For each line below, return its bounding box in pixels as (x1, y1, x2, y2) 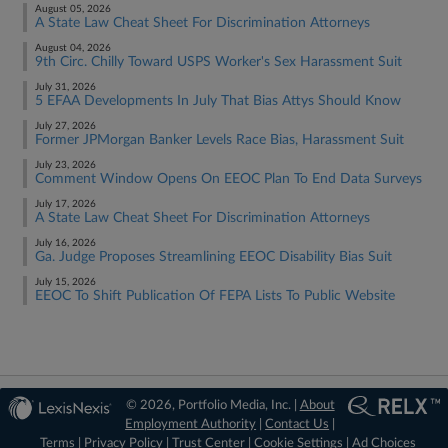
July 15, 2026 (35, 277, 96, 287)
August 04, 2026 (35, 43, 111, 53)
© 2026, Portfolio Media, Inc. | (125, 399, 300, 412)
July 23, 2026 (35, 160, 96, 170)
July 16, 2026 (35, 238, 96, 248)
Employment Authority (125, 418, 257, 431)
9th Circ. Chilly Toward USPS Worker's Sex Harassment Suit (35, 55, 402, 69)
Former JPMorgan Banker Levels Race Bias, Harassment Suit (35, 133, 404, 147)
